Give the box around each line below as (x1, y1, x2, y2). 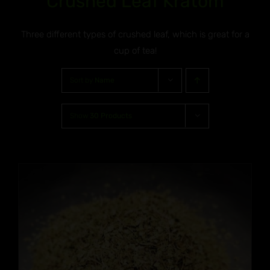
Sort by (69, 76, 95, 85)
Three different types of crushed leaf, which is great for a (20, 29, 250, 40)
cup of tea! (113, 45, 157, 57)
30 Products (89, 111, 132, 121)
